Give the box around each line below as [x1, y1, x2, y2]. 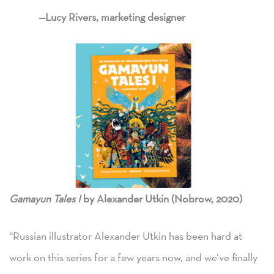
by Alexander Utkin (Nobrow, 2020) [81, 191, 242, 206]
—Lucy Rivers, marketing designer [39, 9, 185, 24]
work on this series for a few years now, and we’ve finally [9, 250, 257, 265]
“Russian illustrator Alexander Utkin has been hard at [9, 229, 242, 243]
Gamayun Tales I [9, 191, 81, 206]
